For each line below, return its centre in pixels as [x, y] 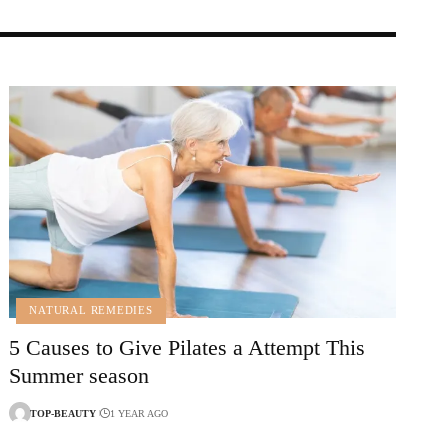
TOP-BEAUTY [63, 413]
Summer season [79, 376]
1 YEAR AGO [138, 413]
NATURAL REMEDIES [91, 310]
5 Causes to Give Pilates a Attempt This [187, 348]
